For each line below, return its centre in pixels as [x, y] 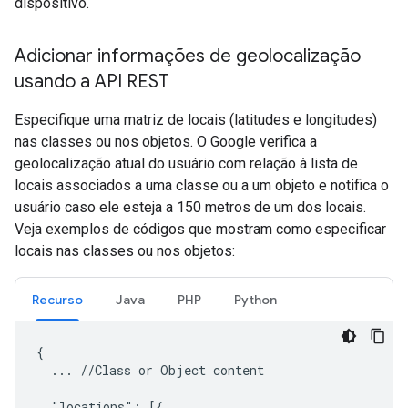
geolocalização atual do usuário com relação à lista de [186, 163]
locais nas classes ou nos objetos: [125, 251]
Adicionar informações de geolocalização [188, 56]
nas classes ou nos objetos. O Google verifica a [166, 142]
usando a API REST [92, 82]
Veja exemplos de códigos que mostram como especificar [200, 229]
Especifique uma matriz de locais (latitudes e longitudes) [196, 120]
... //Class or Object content [150, 370]
